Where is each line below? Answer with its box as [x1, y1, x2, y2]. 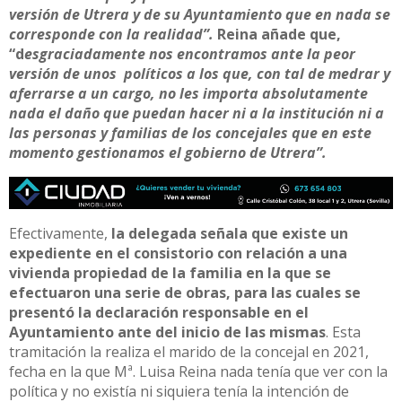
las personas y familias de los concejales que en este [9, 123, 371, 144]
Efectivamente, [9, 223, 111, 244]
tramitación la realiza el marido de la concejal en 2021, [9, 342, 369, 363]
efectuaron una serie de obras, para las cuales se [9, 283, 361, 303]
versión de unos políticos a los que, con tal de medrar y [9, 64, 390, 84]
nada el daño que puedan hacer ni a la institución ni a [9, 103, 384, 124]
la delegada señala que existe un [111, 223, 348, 244]
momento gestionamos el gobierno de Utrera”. [9, 143, 327, 163]
